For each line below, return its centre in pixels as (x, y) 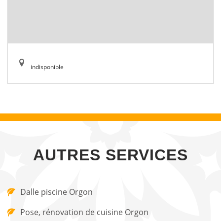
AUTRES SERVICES (110, 155)
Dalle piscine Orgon (56, 192)
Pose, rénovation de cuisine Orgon (84, 212)
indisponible (47, 67)
